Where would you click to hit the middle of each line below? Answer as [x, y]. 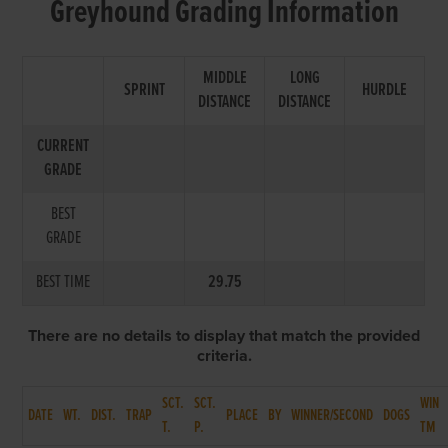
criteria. [224, 355]
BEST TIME [63, 282]
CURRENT [63, 146]
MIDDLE [224, 78]
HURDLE [385, 90]
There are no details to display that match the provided [224, 335]
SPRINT [144, 90]
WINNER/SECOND [332, 415]
